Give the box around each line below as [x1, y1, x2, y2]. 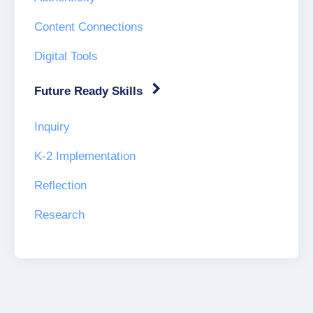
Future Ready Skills [34, 85, 146, 98]
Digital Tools [34, 50, 98, 63]
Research [34, 208, 85, 221]
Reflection [34, 179, 87, 192]
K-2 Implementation [34, 150, 136, 163]
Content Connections [34, 20, 143, 34]
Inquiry [34, 120, 70, 133]
